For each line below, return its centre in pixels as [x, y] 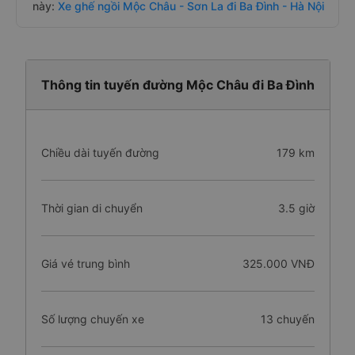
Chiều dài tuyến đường [100, 153]
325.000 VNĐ [278, 263]
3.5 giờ [296, 208]
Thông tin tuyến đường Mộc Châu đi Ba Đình [177, 85]
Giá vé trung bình [85, 263]
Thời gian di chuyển [92, 208]
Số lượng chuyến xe [92, 319]
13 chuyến [287, 319]
